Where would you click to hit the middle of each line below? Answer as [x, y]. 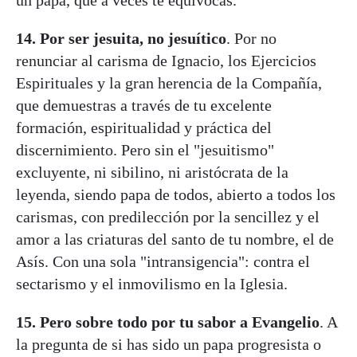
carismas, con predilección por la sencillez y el [168, 216]
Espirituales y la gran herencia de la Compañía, [169, 82]
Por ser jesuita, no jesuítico [133, 38]
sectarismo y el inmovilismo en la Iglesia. [152, 283]
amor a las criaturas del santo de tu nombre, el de [175, 239]
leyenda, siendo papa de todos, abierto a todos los [176, 194]
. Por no [251, 38]
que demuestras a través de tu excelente [144, 105]
